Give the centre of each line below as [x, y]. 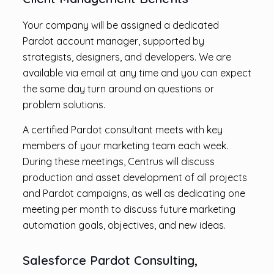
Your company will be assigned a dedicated [120, 25]
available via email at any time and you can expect [137, 73]
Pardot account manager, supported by [113, 41]
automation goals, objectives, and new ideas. [124, 225]
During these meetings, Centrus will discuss [118, 161]
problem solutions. [64, 105]
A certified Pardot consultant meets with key [122, 130]
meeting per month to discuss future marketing [129, 209]
